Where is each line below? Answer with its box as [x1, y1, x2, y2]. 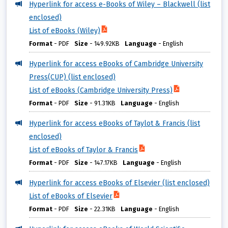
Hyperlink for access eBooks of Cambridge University [29, 60, 203, 69]
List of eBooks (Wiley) [29, 26, 100, 36]
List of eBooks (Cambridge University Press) [29, 86, 173, 95]
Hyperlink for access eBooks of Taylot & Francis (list [29, 119, 200, 128]
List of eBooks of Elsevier [29, 192, 112, 201]
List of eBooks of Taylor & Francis [29, 146, 138, 155]
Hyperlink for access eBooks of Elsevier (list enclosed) [29, 179, 210, 188]
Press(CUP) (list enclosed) [29, 73, 116, 82]
